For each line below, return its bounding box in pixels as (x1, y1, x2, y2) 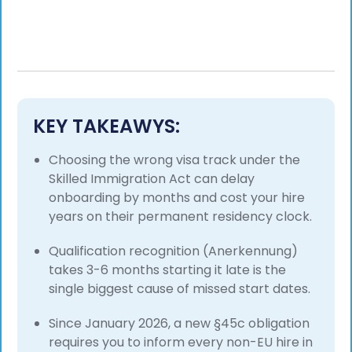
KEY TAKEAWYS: (33, 113, 181, 140)
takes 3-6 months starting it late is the (49, 261, 287, 280)
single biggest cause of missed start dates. (49, 280, 311, 299)
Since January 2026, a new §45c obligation (49, 314, 310, 333)
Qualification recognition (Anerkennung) (49, 242, 299, 261)
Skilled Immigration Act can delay (49, 170, 255, 189)
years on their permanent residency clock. (49, 207, 313, 226)
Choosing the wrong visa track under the (49, 151, 301, 170)
